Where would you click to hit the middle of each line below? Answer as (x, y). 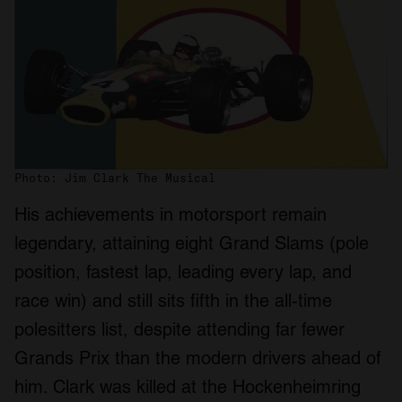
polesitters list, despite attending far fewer (179, 330)
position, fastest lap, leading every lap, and (183, 272)
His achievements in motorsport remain (170, 215)
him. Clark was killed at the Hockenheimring (188, 387)
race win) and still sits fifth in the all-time (173, 301)
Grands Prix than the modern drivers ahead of (198, 358)
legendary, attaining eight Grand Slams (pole (192, 244)
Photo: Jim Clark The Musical (115, 178)
